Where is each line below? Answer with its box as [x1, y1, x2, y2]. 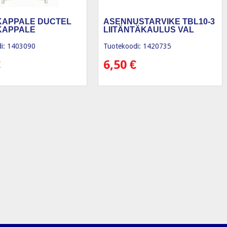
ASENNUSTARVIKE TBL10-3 [103, 17, 215, 26]
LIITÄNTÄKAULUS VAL [103, 25, 194, 34]
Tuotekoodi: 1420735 [103, 42, 171, 51]
